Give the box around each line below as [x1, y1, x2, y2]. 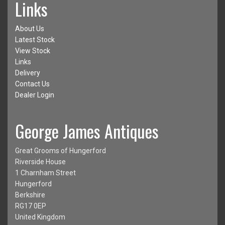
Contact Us [15, 79, 50, 88]
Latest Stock [15, 35, 55, 44]
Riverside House [15, 157, 66, 166]
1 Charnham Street [15, 168, 76, 177]
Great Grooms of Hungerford [15, 146, 106, 155]
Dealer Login [15, 90, 54, 99]
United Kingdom [15, 212, 65, 221]
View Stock [15, 46, 50, 55]
